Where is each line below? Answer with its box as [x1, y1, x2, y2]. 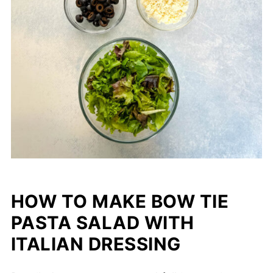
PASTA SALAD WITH [10, 212, 194, 234]
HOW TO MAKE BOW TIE [10, 191, 229, 213]
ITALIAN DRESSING [10, 233, 181, 255]
